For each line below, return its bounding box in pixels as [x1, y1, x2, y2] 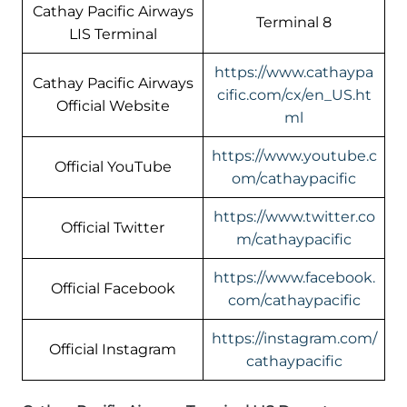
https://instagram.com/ [211, 330, 377, 348]
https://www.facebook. [213, 269, 375, 287]
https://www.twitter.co [213, 208, 375, 226]
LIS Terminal [68, 25, 157, 44]
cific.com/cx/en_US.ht [216, 86, 372, 104]
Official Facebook [50, 280, 175, 298]
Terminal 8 [256, 14, 332, 32]
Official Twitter [61, 219, 164, 237]
